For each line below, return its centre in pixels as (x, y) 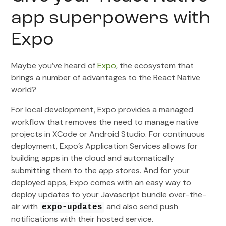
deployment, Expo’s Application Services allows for (105, 146)
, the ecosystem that (155, 65)
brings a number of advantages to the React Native (106, 77)
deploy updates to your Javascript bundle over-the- (109, 194)
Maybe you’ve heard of (54, 65)
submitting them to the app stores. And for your (101, 170)
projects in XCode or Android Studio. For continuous (108, 134)
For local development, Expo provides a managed (102, 109)
